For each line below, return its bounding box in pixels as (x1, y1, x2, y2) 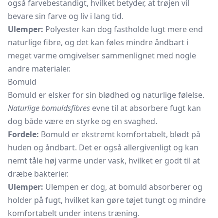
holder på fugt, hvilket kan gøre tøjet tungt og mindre (8, 195, 206, 205)
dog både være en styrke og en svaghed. (8, 116, 157, 127)
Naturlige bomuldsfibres (8, 103, 90, 113)
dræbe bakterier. (8, 168, 69, 179)
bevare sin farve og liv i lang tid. (8, 11, 124, 21)
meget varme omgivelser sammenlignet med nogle (8, 50, 196, 61)
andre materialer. (8, 63, 71, 74)
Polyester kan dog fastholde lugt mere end (43, 24, 203, 35)
